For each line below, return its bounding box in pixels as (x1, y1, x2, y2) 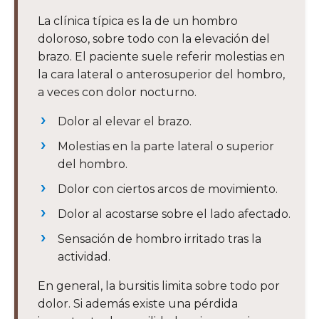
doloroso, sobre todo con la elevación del (38, 32, 270, 46)
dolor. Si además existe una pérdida (38, 297, 238, 311)
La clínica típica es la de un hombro (38, 14, 238, 28)
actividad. (58, 250, 110, 264)
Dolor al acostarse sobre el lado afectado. (58, 207, 291, 221)
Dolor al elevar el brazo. (58, 115, 192, 129)
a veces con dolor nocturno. (38, 85, 197, 100)
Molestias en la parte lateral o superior (58, 140, 274, 154)
